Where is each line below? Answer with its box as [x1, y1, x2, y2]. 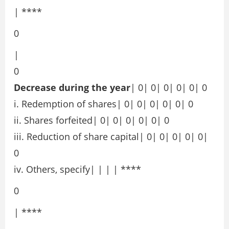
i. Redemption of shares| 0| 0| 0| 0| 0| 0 [14, 98, 193, 110]
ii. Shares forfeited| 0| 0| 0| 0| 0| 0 [14, 114, 169, 127]
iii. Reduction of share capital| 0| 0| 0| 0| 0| [14, 130, 208, 143]
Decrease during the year [14, 81, 130, 94]
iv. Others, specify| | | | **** [14, 163, 141, 176]
